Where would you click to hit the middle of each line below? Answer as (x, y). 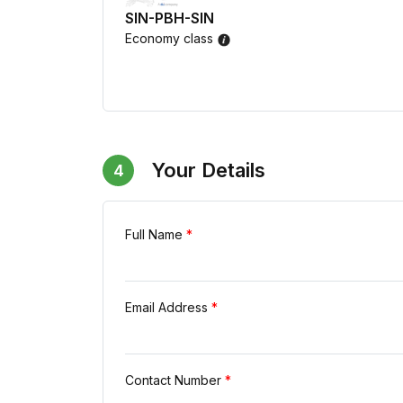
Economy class (171, 39)
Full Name (156, 235)
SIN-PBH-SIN (170, 18)
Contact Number (175, 381)
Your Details (209, 170)
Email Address (168, 308)
